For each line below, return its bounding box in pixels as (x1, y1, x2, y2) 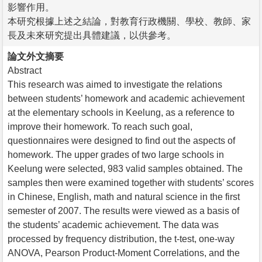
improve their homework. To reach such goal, (8, 121, 192, 132)
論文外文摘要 (8, 51, 64, 61)
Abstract (8, 65, 42, 75)
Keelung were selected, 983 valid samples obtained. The (8, 163, 243, 174)
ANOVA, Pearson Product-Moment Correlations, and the (8, 247, 240, 258)
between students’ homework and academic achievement (8, 93, 244, 104)
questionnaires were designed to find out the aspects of (8, 135, 235, 146)
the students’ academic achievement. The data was (8, 219, 219, 230)
